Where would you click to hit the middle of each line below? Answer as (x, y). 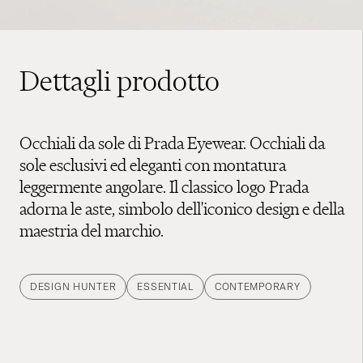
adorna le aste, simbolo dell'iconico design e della (182, 208)
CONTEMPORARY (257, 286)
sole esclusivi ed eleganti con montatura (153, 164)
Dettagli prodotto (120, 81)
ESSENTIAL (165, 286)
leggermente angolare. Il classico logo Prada (164, 186)
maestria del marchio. (92, 230)
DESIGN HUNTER (73, 286)
